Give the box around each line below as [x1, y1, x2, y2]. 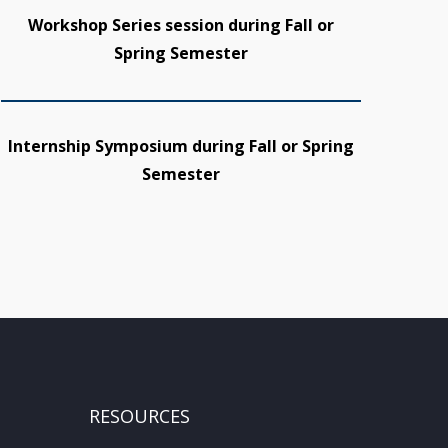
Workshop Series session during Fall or [28, 13, 334, 36]
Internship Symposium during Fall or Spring [8, 134, 354, 157]
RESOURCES [88, 403, 190, 428]
